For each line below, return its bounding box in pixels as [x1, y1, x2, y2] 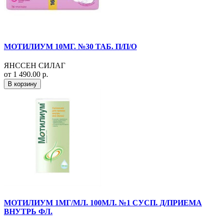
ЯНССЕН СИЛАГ [4, 61, 65, 70]
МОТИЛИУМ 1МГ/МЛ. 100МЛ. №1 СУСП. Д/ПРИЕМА [4, 199, 202, 207]
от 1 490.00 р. [4, 70, 48, 78]
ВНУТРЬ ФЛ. [4, 207, 53, 216]
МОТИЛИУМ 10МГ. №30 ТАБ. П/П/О [4, 42, 137, 51]
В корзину [8, 80, 37, 88]
